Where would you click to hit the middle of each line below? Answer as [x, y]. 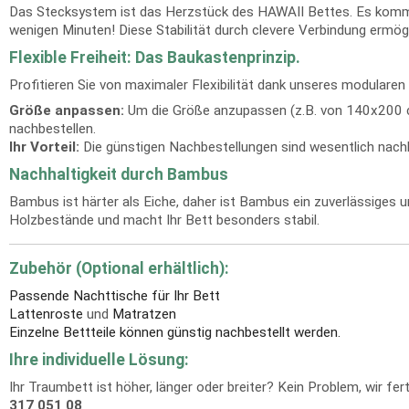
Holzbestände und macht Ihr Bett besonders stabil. [164, 220]
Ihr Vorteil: [44, 147]
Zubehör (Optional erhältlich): [119, 268]
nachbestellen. [52, 129]
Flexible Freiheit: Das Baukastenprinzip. [155, 58]
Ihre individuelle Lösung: [99, 360]
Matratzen [144, 314]
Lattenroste [46, 314]
